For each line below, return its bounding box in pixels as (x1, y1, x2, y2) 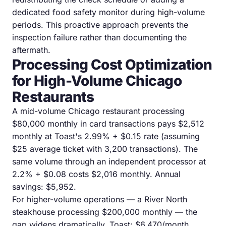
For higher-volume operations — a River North (12, 194, 187, 204)
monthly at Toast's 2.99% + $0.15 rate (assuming (12, 131, 200, 141)
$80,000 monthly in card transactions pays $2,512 (12, 118, 204, 129)
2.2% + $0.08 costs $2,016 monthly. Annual (12, 168, 181, 179)
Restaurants (12, 88, 94, 105)
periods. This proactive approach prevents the (12, 19, 188, 30)
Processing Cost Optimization (12, 55, 212, 73)
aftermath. (12, 44, 50, 55)
